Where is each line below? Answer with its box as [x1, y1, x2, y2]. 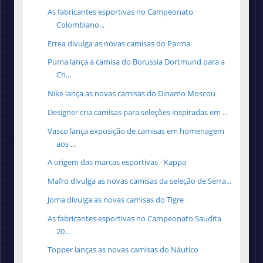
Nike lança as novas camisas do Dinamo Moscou [48, 88, 216, 99]
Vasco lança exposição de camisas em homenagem [48, 125, 225, 136]
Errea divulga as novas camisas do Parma [48, 38, 191, 49]
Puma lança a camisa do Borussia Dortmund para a [48, 56, 225, 68]
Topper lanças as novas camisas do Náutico [48, 244, 199, 255]
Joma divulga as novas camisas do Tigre [48, 194, 184, 205]
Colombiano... [56, 19, 105, 30]
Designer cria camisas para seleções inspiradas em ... [48, 106, 228, 117]
